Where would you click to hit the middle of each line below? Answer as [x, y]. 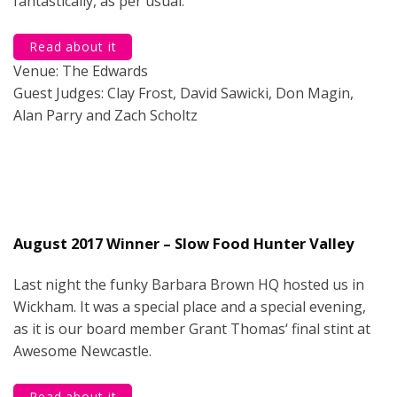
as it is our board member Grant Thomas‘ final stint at [192, 328]
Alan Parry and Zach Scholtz [105, 115]
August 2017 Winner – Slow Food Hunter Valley [183, 243]
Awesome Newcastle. [82, 350]
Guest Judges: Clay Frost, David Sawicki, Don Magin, [183, 93]
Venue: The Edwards [81, 70]
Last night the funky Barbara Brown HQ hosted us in [189, 284]
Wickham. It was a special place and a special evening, [190, 306]
